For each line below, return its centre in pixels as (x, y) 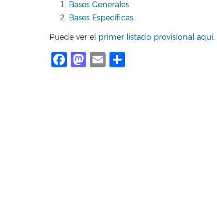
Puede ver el (74, 37)
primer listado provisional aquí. (156, 37)
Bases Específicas (101, 18)
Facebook (104, 60)
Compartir (163, 60)
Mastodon (124, 60)
